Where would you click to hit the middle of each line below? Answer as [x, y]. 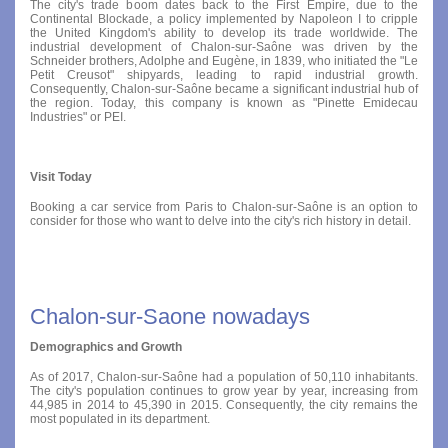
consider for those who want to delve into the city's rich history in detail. [220, 220]
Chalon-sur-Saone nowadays [170, 316]
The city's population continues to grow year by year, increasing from [224, 390]
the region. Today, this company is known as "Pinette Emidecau [224, 102]
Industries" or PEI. [78, 116]
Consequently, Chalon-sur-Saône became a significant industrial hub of [224, 88]
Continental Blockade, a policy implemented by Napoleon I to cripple [224, 18]
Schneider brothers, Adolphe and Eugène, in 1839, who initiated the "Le [224, 60]
